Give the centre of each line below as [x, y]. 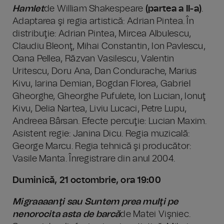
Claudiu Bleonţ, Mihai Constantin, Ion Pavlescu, [109, 46]
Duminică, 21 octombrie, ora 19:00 [87, 180]
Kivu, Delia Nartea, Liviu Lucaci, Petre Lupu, [100, 109]
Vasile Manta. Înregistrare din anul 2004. [94, 159]
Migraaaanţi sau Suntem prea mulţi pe [95, 202]
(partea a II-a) [173, 9]
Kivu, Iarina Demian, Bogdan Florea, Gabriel [101, 84]
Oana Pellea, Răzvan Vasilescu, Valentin [93, 59]
